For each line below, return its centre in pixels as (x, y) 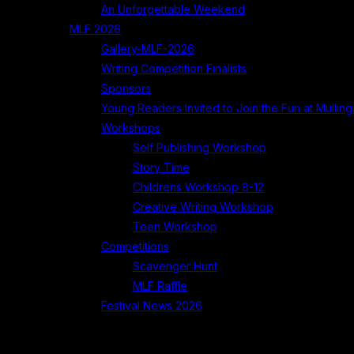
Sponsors (126, 88)
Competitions (135, 246)
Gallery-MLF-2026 (148, 49)
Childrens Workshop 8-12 (198, 187)
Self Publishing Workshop (200, 147)
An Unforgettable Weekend (173, 9)
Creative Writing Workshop (203, 207)
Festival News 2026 (152, 305)
